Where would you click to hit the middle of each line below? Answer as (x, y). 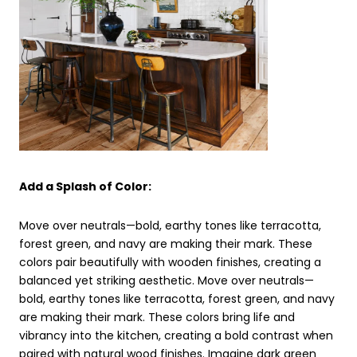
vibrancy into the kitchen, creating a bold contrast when (176, 336)
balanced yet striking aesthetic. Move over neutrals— (167, 281)
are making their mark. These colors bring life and (157, 318)
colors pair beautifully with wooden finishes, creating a (170, 263)
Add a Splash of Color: (85, 186)
